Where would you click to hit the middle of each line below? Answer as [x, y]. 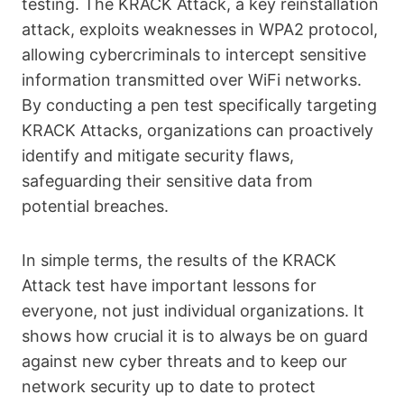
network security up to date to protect [169, 386]
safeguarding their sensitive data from [167, 181]
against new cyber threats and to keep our [184, 361]
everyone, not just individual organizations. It [193, 311]
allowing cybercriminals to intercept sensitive [194, 55]
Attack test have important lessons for [169, 285]
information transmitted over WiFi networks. [192, 80]
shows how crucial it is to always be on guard [195, 336]
